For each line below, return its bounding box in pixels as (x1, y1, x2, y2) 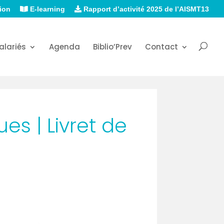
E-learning (28, 4, 65, 13)
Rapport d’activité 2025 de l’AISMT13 (81, 4, 209, 13)
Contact (145, 41, 178, 52)
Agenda (49, 41, 80, 52)
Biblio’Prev (93, 41, 132, 52)
